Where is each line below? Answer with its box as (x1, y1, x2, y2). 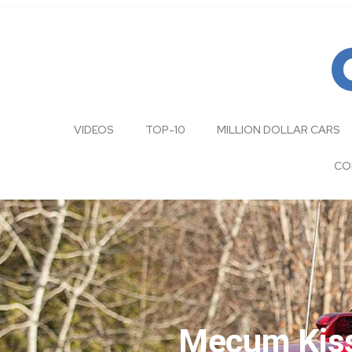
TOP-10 (145, 123, 185, 137)
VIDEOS (74, 123, 114, 137)
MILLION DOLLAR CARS (217, 123, 340, 137)
